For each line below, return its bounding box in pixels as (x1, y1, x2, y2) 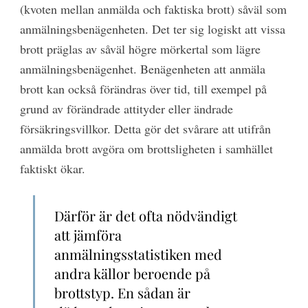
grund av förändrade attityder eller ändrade (19, 100, 233, 118)
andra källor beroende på (54, 263, 211, 283)
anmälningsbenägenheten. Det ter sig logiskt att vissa (19, 21, 285, 38)
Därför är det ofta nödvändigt (54, 206, 238, 225)
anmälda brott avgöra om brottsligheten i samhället (19, 140, 273, 157)
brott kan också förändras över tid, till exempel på (19, 80, 267, 98)
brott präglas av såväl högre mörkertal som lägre (19, 41, 261, 58)
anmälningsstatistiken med (54, 244, 223, 263)
